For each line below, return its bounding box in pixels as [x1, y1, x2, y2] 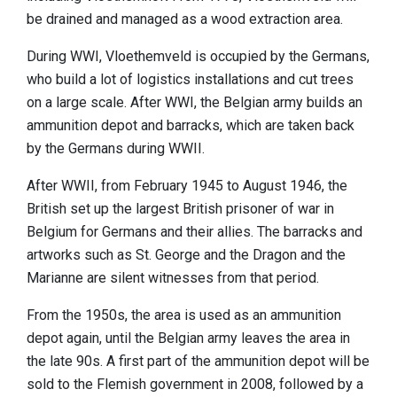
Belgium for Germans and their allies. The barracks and [27, 223, 362, 241]
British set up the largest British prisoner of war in [27, 200, 334, 218]
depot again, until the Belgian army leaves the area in [27, 330, 350, 347]
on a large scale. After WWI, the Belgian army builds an [27, 94, 362, 112]
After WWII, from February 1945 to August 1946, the [27, 177, 347, 195]
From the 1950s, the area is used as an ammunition [27, 307, 341, 324]
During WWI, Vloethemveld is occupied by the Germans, [27, 48, 370, 66]
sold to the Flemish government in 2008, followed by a [27, 376, 363, 393]
